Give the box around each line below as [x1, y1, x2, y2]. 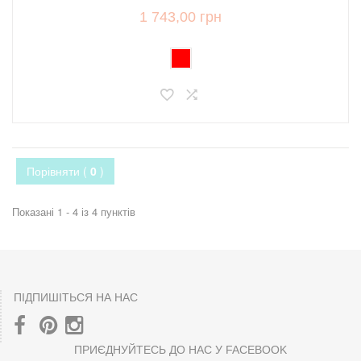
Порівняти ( [27, 163, 90, 179]
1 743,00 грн [139, 9, 222, 25]
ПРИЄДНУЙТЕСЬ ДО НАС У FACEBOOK [74, 343, 287, 356]
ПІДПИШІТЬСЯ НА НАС [14, 291, 138, 304]
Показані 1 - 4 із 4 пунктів [12, 204, 135, 219]
